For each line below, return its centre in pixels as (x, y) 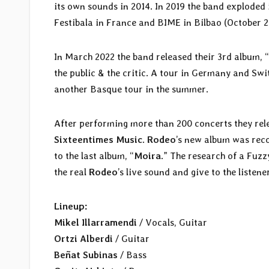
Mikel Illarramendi (95, 222)
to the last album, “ (94, 156)
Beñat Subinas (86, 255)
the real (71, 172)
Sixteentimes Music (98, 139)
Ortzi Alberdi (83, 238)
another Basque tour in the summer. (131, 89)
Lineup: (71, 206)
